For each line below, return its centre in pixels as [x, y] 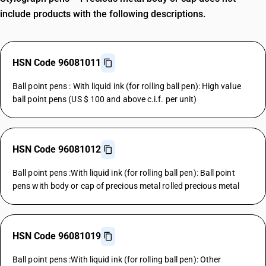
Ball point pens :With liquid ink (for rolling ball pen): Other [117, 259]
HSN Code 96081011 [57, 63]
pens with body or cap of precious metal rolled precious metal [126, 186]
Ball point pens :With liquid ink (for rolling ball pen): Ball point [124, 173]
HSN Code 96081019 [57, 236]
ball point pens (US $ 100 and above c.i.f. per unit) [105, 99]
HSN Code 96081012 [57, 149]
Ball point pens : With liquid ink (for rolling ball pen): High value [127, 86]
